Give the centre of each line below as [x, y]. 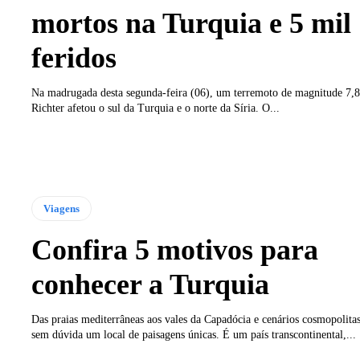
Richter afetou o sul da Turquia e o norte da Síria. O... [155, 108]
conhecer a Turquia [150, 284]
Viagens [61, 208]
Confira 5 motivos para [174, 250]
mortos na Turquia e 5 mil [191, 24]
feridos [74, 58]
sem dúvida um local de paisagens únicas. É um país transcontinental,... [193, 334]
